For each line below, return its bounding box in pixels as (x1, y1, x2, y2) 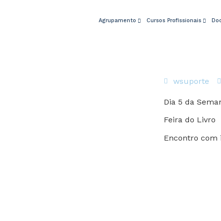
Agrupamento (99, 17, 137, 24)
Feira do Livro (164, 115, 216, 125)
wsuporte (173, 76, 209, 86)
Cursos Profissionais (147, 17, 202, 24)
